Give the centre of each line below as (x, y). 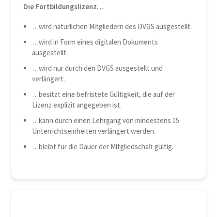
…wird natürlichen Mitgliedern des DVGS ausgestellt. (112, 26)
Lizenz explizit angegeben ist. (77, 105)
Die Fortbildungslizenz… (64, 7)
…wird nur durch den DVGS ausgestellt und (98, 68)
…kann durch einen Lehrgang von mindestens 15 (106, 120)
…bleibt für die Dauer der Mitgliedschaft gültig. (103, 147)
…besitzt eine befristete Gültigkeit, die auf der (104, 94)
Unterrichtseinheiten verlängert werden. (94, 131)
